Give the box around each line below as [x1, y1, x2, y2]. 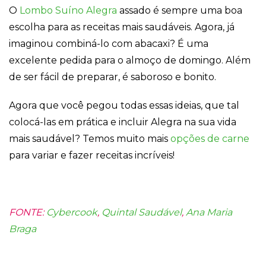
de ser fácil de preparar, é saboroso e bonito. [9, 71, 216, 83]
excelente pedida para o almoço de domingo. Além [9, 55, 251, 66]
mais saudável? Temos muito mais [9, 133, 170, 145]
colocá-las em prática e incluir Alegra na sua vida [9, 116, 236, 128]
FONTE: [9, 207, 46, 218]
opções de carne [170, 133, 249, 145]
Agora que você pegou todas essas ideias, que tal [9, 100, 239, 112]
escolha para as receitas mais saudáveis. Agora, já [9, 21, 235, 33]
